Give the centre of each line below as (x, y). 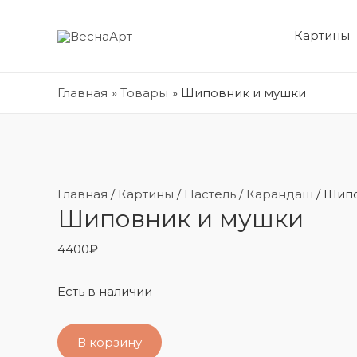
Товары (144, 93)
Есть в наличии (105, 292)
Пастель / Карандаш (249, 194)
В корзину (110, 342)
